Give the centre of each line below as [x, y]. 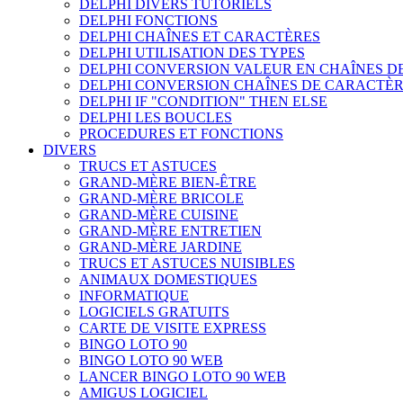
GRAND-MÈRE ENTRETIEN [170, 231]
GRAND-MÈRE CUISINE [159, 215]
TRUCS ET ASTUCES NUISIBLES [187, 263]
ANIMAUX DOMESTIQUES [168, 279]
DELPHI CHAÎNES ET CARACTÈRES [200, 36]
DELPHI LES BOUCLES [156, 117]
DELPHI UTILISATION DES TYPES [192, 53]
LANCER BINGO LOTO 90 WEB [183, 376]
